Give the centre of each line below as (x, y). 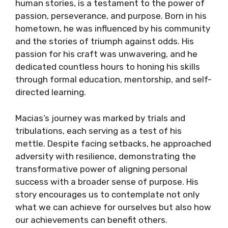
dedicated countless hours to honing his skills (108, 67)
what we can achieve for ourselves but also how (113, 207)
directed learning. (51, 92)
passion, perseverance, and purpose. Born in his (111, 16)
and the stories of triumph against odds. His (105, 41)
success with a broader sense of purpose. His (107, 181)
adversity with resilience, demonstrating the (106, 156)
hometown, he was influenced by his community (113, 28)
